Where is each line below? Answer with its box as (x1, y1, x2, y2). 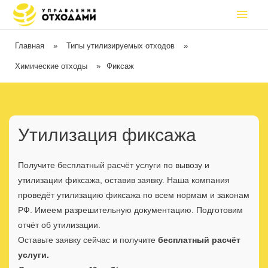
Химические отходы (15, 61, 87, 71)
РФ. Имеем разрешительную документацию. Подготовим (18, 205, 243, 215)
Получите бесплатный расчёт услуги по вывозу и (18, 160, 209, 170)
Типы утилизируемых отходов (66, 41, 175, 50)
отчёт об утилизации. (18, 220, 100, 230)
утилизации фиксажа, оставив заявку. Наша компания (18, 175, 230, 185)
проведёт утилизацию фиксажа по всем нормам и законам (18, 190, 249, 200)
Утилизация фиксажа (18, 124, 196, 145)
